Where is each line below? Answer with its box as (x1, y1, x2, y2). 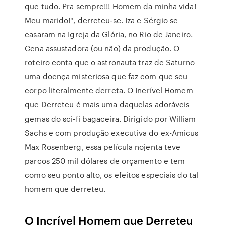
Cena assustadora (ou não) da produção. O (25, 43, 180, 54)
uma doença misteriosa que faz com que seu (25, 71, 188, 82)
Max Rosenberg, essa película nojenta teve (25, 141, 181, 152)
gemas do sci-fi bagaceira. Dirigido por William (25, 113, 196, 124)
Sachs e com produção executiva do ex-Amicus (25, 127, 199, 138)
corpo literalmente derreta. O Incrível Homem (25, 85, 193, 96)
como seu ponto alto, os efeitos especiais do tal (25, 169, 199, 180)
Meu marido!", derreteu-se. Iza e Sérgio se (25, 15, 178, 26)
